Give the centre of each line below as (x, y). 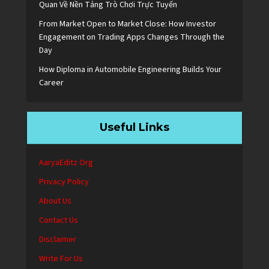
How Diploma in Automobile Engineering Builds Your (130, 70)
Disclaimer (58, 240)
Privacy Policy (64, 182)
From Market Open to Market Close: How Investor (128, 24)
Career (51, 83)
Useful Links (134, 128)
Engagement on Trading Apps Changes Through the (132, 38)
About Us (55, 201)
